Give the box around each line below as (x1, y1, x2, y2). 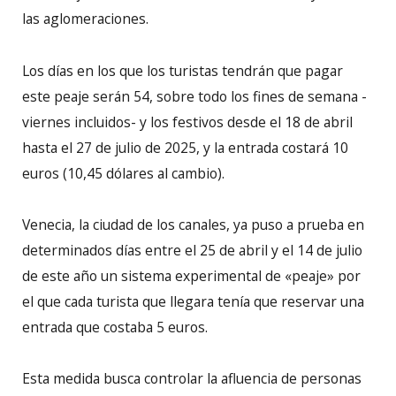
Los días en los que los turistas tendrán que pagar (22, 60, 343, 80)
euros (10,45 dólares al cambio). (22, 163, 225, 183)
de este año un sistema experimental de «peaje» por (22, 265, 361, 286)
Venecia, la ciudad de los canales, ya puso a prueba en (22, 214, 364, 234)
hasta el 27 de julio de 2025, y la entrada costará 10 (22, 137, 348, 157)
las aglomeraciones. (22, 9, 148, 29)
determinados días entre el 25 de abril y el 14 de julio (22, 240, 362, 260)
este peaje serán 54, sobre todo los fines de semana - (22, 86, 367, 106)
